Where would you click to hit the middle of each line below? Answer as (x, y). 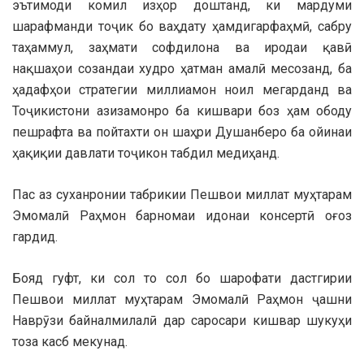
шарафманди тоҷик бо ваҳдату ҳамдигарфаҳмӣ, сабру (182, 27)
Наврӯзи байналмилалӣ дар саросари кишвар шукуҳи (182, 321)
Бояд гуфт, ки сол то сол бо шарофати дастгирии (182, 279)
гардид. (35, 237)
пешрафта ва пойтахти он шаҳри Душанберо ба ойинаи (182, 132)
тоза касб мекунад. (70, 342)
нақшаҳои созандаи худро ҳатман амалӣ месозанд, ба (182, 69)
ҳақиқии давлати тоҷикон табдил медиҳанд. (146, 154)
